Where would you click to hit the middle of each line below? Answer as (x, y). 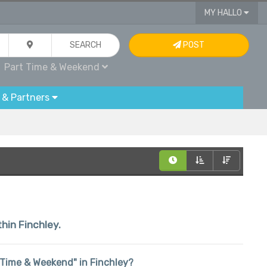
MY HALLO (224, 13)
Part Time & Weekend (53, 67)
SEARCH (86, 45)
